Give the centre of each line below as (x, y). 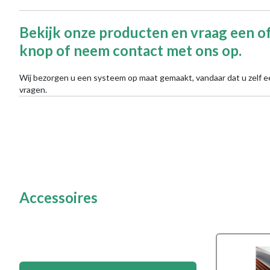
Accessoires (58, 197)
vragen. (33, 89)
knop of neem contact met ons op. (130, 50)
